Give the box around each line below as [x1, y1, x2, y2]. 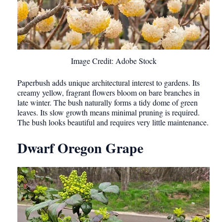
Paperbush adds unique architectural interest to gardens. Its [17, 77, 200, 88]
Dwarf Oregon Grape [17, 137, 143, 158]
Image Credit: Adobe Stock [70, 55, 157, 66]
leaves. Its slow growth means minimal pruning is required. [17, 107, 200, 117]
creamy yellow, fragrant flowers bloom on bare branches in [17, 87, 200, 98]
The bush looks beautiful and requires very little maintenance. [17, 116, 209, 127]
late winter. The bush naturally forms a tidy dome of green [17, 97, 198, 108]
